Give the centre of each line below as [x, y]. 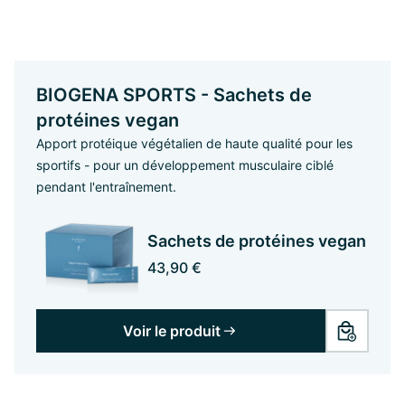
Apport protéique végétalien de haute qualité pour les [194, 143]
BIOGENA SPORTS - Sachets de [174, 95]
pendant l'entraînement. [106, 187]
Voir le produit [172, 330]
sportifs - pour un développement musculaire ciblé [185, 165]
